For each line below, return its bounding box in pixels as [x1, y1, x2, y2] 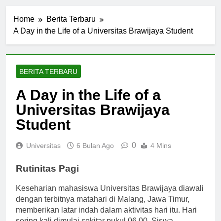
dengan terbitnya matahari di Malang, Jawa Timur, [16, 204, 189, 213]
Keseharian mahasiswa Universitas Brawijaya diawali [16, 193, 204, 202]
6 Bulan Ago [76, 150, 114, 158]
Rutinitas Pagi [16, 172, 79, 183]
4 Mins [150, 150, 171, 158]
